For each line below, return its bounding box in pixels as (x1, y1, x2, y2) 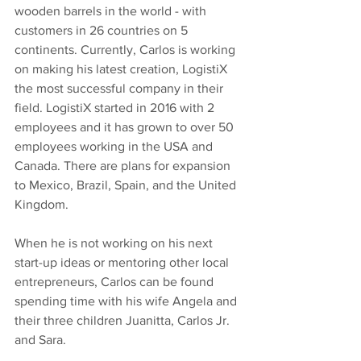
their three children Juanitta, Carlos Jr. (15, 313, 233, 327)
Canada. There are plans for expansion (15, 158, 234, 172)
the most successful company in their (15, 81, 226, 95)
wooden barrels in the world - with (15, 3, 210, 18)
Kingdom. (15, 197, 68, 211)
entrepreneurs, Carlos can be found (15, 274, 217, 288)
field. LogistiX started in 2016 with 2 (15, 100, 218, 114)
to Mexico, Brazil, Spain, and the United (15, 177, 239, 192)
